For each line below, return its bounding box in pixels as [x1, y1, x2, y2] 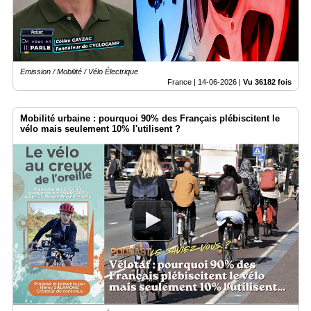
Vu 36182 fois [243, 78, 292, 87]
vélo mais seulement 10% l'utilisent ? [20, 124, 180, 135]
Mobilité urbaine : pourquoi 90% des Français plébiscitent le [20, 113, 280, 124]
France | [167, 78, 198, 87]
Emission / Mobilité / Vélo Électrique [20, 67, 138, 76]
